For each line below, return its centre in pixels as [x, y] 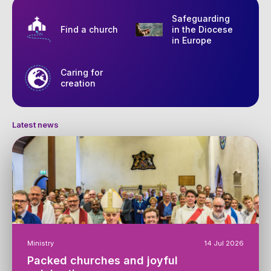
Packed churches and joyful [103, 260]
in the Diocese [202, 29]
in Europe [192, 40]
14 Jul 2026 [224, 243]
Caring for [82, 72]
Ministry [41, 243]
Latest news [35, 125]
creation [78, 83]
